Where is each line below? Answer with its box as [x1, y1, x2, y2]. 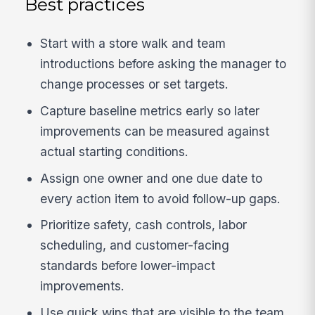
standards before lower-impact [40, 258, 216, 274]
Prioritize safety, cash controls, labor [40, 217, 247, 233]
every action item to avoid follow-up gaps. [40, 191, 281, 206]
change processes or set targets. [40, 77, 229, 92]
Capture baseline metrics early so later [40, 103, 260, 118]
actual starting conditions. [40, 143, 189, 159]
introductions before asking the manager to [40, 56, 287, 72]
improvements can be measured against [40, 123, 270, 139]
